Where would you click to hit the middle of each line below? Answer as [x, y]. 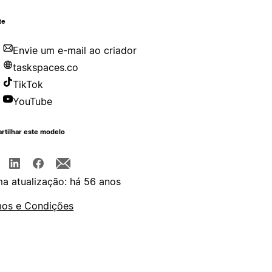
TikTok [28, 85]
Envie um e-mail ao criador [75, 51]
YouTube [33, 102]
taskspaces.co [46, 68]
